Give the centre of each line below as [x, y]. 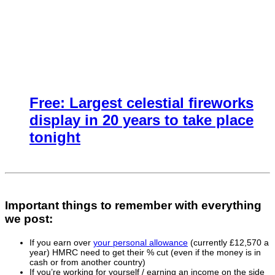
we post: [29, 219]
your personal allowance [141, 243]
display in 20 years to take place [141, 120]
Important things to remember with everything [133, 206]
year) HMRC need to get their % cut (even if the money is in [145, 253]
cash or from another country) [87, 262]
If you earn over [61, 243]
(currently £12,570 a [228, 243]
